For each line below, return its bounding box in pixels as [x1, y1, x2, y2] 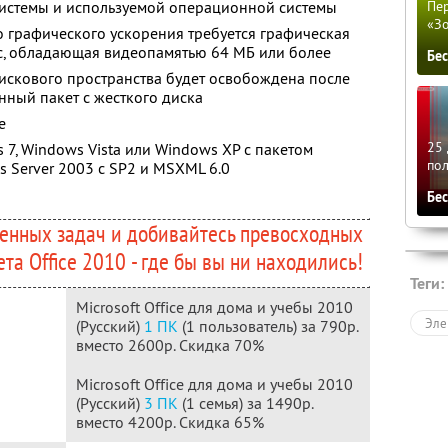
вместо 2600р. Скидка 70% [76, 335, 264, 355]
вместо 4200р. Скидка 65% [76, 412, 264, 432]
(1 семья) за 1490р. [178, 393, 314, 413]
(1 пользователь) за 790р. [178, 316, 359, 336]
